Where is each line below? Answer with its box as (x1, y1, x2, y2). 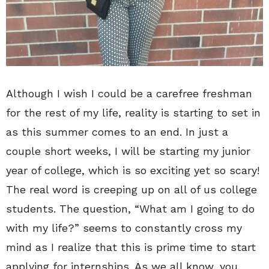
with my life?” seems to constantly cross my (6, 221, 242, 234)
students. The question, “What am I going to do (6, 202, 255, 215)
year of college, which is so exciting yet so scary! (6, 163, 259, 177)
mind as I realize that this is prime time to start (6, 240, 256, 253)
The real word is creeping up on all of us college (6, 183, 257, 196)
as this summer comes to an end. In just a (6, 125, 228, 138)
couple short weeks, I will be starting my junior (6, 144, 250, 157)
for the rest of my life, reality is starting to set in (6, 106, 261, 119)
